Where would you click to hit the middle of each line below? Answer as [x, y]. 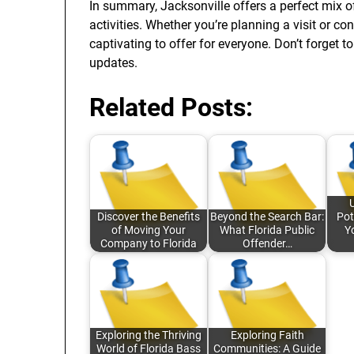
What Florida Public [267, 231]
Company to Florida [149, 244]
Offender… [267, 244]
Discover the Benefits [149, 217]
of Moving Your [149, 231]
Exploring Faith [267, 336]
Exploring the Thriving [149, 336]
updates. [113, 63]
